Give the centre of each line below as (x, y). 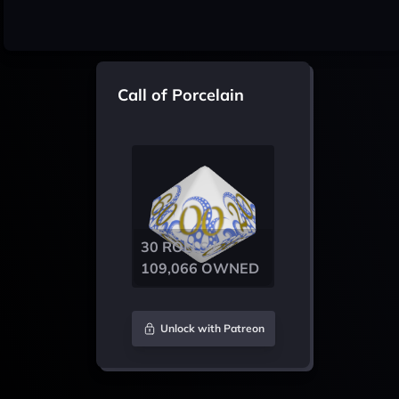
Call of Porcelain (181, 95)
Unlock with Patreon (212, 328)
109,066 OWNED (200, 268)
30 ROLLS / (179, 247)
